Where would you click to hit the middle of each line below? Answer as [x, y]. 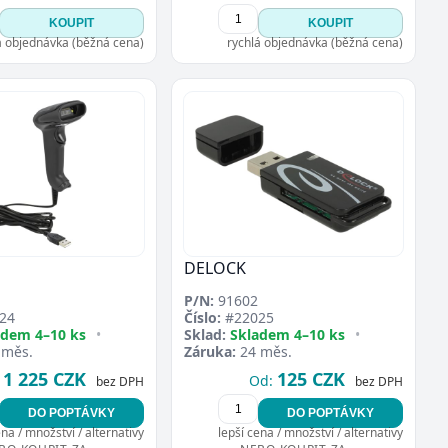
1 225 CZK [44, 378]
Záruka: [210, 351]
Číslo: [202, 317]
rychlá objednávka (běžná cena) [315, 42]
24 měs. [264, 351]
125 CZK [311, 378]
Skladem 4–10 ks [287, 334]
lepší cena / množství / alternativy [310, 432]
